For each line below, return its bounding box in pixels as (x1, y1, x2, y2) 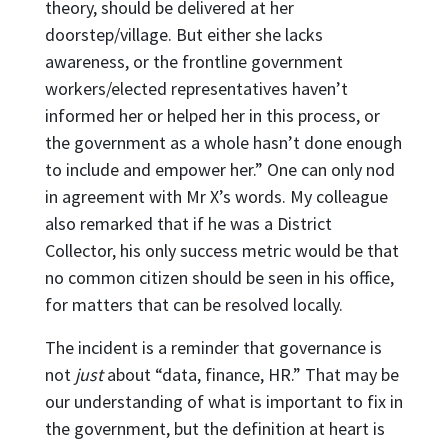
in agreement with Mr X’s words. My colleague (44, 184, 388, 208)
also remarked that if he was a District (44, 211, 332, 235)
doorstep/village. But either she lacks (44, 22, 323, 46)
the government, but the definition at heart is (44, 416, 385, 440)
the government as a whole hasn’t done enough (44, 130, 402, 154)
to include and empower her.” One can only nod (44, 157, 395, 181)
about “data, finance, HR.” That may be (102, 362, 399, 386)
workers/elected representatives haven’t (44, 76, 348, 100)
